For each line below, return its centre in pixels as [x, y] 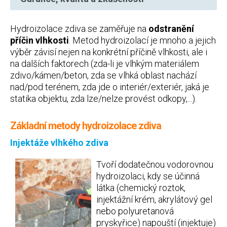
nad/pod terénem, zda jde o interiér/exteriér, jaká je [110, 87]
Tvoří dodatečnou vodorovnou [155, 164]
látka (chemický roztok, [141, 188]
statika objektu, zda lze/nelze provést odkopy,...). [103, 99]
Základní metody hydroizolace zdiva [86, 126]
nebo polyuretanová [135, 211]
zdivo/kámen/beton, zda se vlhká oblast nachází [103, 75]
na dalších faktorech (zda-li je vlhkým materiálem [105, 64]
